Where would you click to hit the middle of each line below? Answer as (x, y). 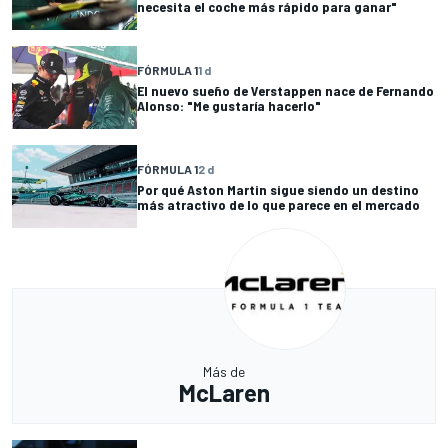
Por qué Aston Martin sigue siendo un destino (278, 189)
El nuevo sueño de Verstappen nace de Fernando (285, 90)
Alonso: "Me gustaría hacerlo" (229, 105)
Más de (224, 372)
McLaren (224, 393)
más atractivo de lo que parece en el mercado (278, 204)
